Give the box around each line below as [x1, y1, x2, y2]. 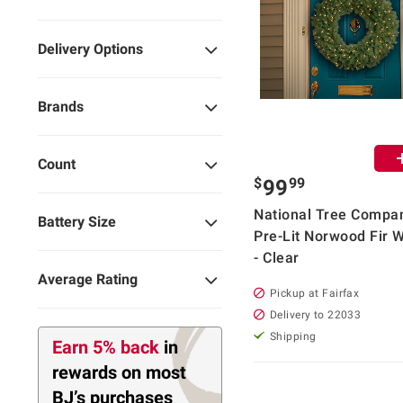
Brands [38, 98, 84, 116]
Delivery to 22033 [270, 308, 362, 321]
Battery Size [38, 213, 116, 231]
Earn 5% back [52, 336, 164, 359]
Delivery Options [38, 40, 143, 58]
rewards [52, 362, 121, 384]
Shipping [270, 329, 317, 343]
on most [121, 362, 186, 384]
